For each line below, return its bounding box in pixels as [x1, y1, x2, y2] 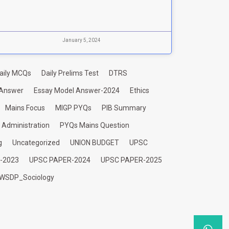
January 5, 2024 [62, 37, 101, 43]
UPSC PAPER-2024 [29, 155, 90, 164]
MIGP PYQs [55, 103, 91, 112]
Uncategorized [12, 138, 60, 147]
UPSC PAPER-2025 [100, 155, 162, 164]
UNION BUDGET [70, 138, 119, 147]
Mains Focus [5, 103, 45, 112]
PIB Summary [102, 103, 146, 112]
